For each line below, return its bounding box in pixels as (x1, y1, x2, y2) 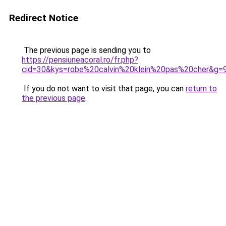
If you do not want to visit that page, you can (22, 84, 186, 93)
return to (186, 84, 217, 93)
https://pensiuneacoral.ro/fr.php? (22, 55, 138, 65)
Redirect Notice (9, 12, 78, 24)
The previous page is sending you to (22, 45, 151, 55)
